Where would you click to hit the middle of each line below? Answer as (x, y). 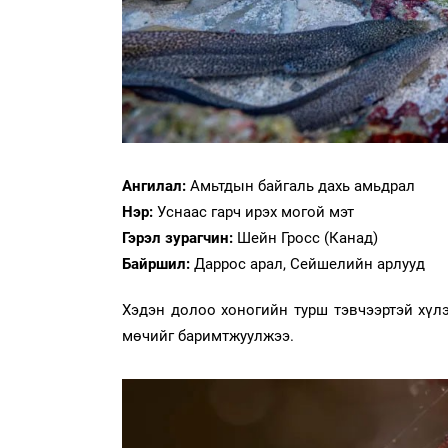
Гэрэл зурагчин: (179, 237)
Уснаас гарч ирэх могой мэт (255, 211)
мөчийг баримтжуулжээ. (208, 335)
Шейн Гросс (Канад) (307, 237)
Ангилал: (156, 185)
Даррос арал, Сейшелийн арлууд (309, 263)
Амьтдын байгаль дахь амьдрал (302, 185)
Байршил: (158, 263)
